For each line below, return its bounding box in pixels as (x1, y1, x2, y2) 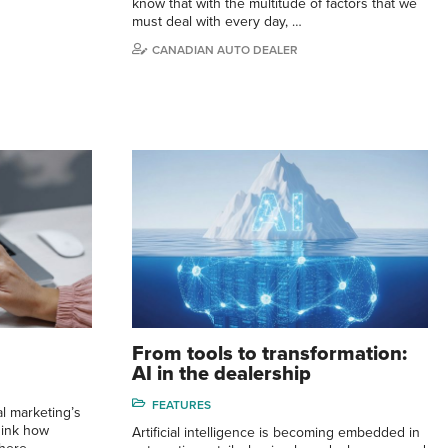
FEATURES (152, 397, 211, 412)
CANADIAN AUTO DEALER (152, 42, 298, 57)
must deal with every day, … (132, 12, 302, 30)
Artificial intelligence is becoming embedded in (132, 423, 420, 441)
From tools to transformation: (132, 341, 407, 366)
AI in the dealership (132, 361, 311, 386)
